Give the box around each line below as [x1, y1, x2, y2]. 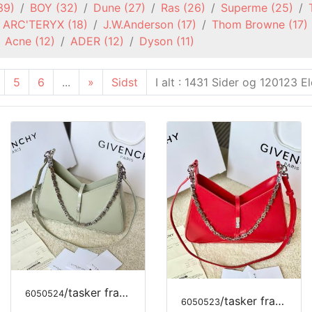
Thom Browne [212, 17, 285, 31]
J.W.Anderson [103, 17, 173, 31]
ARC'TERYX [3, 17, 64, 31]
